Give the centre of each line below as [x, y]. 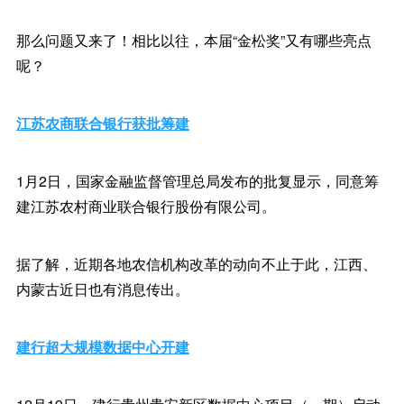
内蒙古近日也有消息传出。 [102, 289]
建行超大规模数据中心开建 [102, 347]
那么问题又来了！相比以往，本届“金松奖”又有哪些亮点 [193, 40]
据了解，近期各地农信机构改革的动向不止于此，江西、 [196, 264]
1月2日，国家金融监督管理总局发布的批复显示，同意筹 [197, 181]
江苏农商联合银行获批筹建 [102, 123]
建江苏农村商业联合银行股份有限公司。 [146, 206]
